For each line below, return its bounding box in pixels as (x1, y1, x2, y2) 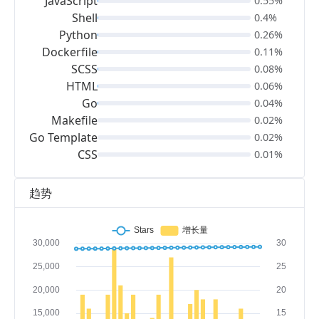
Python (59, 27, 98, 43)
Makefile (51, 113, 98, 128)
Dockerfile (42, 44, 98, 60)
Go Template (29, 130, 98, 145)
